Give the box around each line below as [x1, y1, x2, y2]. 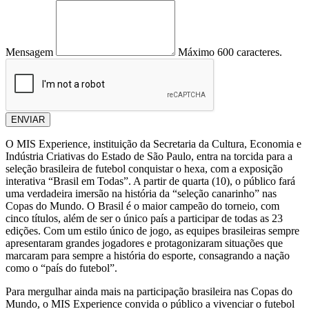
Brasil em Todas [53, 175, 123, 188]
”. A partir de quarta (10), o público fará [123, 175, 295, 188]
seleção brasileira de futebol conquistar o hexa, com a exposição [6, 163, 283, 175]
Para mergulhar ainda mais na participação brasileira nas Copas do [6, 286, 292, 298]
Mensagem [6, 46, 53, 59]
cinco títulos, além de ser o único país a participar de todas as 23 [6, 212, 283, 225]
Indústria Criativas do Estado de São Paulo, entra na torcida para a [6, 150, 292, 163]
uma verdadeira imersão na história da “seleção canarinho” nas [6, 188, 277, 200]
